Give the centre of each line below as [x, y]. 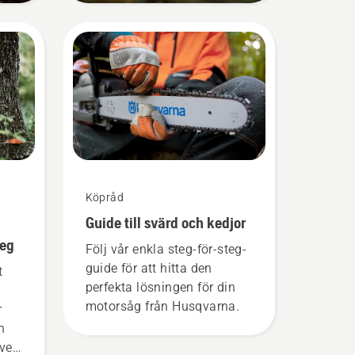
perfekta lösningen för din [160, 288]
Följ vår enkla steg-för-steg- [166, 250]
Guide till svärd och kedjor [165, 223]
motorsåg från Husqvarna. [162, 307]
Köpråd [104, 198]
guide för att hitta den [149, 269]
